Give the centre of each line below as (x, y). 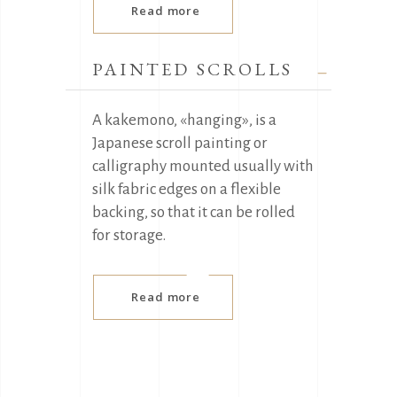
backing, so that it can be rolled (194, 212)
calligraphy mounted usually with (203, 166)
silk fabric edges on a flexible (187, 189)
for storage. (129, 235)
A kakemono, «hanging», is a (184, 120)
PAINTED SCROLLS (192, 69)
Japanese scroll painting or (180, 143)
